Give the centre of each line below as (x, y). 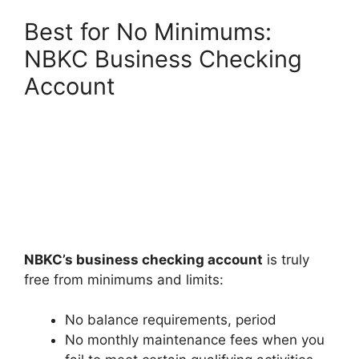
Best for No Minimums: (148, 31)
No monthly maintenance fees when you (195, 340)
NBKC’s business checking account (143, 259)
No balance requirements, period (171, 320)
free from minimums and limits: (124, 279)
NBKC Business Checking (163, 58)
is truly (286, 259)
